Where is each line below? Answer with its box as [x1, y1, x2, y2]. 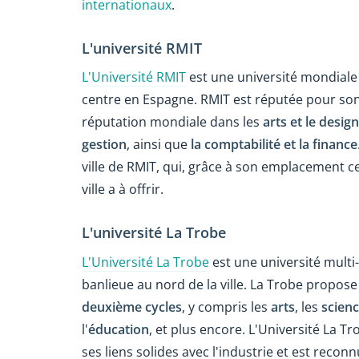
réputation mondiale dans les [82, 113, 263, 131]
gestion [82, 135, 127, 154]
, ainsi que [127, 135, 191, 154]
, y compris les [182, 297, 271, 316]
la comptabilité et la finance [191, 135, 357, 154]
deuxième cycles [82, 297, 182, 316]
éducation [88, 320, 149, 338]
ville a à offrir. [82, 180, 163, 199]
